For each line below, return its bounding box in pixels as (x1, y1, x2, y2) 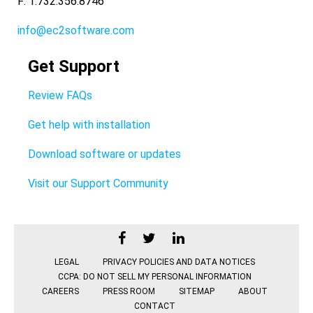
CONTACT (134, 300, 175, 311)
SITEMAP (179, 286, 214, 296)
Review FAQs (28, 88, 92, 102)
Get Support (28, 56, 119, 76)
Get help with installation (28, 117, 150, 131)
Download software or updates (28, 147, 181, 161)
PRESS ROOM (103, 286, 155, 296)
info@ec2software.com (17, 23, 134, 37)
